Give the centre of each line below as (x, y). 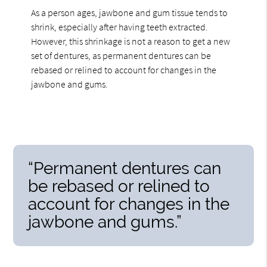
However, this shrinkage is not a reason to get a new (131, 41)
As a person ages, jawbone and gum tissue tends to (130, 12)
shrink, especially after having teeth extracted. (120, 27)
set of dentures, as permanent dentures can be (121, 55)
